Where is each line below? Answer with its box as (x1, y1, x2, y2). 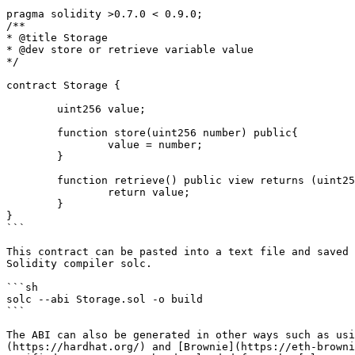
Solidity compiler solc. (6, 258, 152, 269)
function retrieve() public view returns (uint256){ (6, 174, 57, 186)
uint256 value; (6, 103, 57, 115)
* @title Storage (6, 32, 108, 44)
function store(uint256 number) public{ (6, 127, 57, 139)
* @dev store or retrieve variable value (6, 44, 254, 55)
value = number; (6, 139, 108, 151)
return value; (6, 186, 108, 198)
